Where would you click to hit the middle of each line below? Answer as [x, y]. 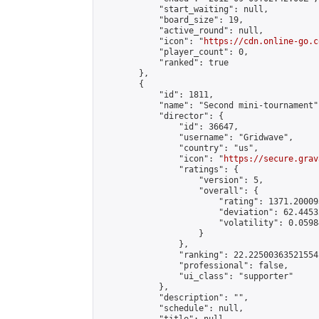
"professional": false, [194, 266]
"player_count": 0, [174, 52]
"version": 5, [181, 180]
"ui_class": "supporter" [196, 276]
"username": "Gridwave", [196, 137]
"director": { [161, 116]
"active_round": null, [181, 31]
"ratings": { [169, 169]
